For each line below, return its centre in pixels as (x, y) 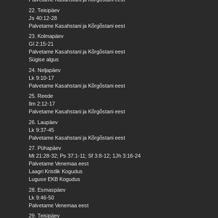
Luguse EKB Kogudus (55, 179)
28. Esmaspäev (47, 190)
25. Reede (41, 96)
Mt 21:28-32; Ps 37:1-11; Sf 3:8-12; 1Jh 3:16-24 (85, 156)
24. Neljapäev (45, 70)
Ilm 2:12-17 (42, 104)
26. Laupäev (44, 122)
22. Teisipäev (45, 10)
